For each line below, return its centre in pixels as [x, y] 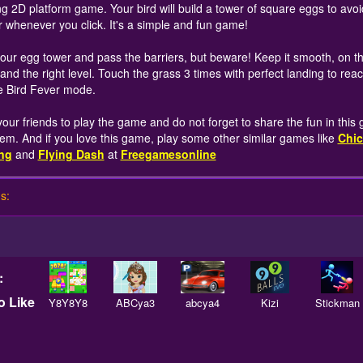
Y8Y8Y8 [68, 303]
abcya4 [203, 303]
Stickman [337, 303]
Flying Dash [71, 154]
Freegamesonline [168, 154]
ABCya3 [136, 303]
